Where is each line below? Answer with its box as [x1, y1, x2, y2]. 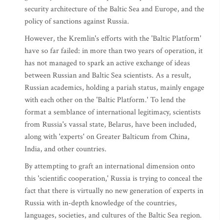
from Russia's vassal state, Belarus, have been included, [25, 119, 196, 130]
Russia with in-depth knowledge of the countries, [25, 198, 177, 208]
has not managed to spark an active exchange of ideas [25, 58, 190, 68]
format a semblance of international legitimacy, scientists [25, 107, 201, 117]
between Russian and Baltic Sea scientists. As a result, [25, 70, 191, 81]
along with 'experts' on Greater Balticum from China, [25, 132, 190, 142]
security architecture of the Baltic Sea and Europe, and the [25, 4, 204, 14]
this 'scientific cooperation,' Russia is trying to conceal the [25, 173, 202, 184]
